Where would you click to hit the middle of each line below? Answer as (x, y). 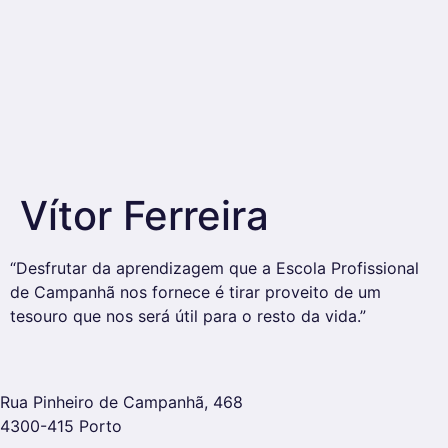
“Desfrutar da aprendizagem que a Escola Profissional (214, 268)
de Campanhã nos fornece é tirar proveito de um (195, 292)
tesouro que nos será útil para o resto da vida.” (188, 316)
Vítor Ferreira (144, 215)
